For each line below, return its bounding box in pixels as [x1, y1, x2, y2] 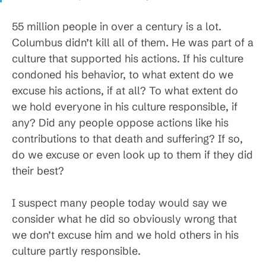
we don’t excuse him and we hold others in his [12, 228, 239, 242]
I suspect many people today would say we [12, 196, 227, 210]
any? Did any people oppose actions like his [12, 116, 229, 129]
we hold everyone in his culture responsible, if [12, 100, 237, 113]
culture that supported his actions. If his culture [12, 52, 243, 65]
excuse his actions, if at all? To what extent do [12, 84, 238, 97]
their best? [12, 164, 64, 178]
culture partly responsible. [12, 244, 141, 258]
